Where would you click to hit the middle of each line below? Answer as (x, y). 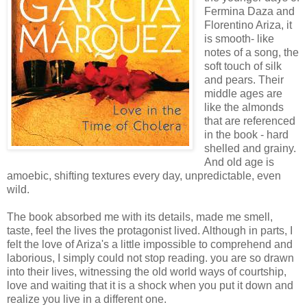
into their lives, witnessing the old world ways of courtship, (147, 272)
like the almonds (244, 108)
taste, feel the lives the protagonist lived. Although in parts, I (150, 231)
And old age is (239, 162)
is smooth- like (239, 39)
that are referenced (249, 121)
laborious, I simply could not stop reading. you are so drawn (150, 258)
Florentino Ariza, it (248, 25)
